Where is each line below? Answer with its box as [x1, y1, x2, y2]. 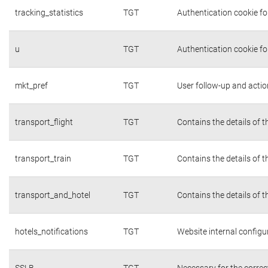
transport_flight [15, 117, 73, 127]
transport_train [15, 153, 71, 163]
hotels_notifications [15, 226, 88, 236]
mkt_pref [15, 80, 48, 90]
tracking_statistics [15, 7, 83, 17]
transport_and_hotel [15, 190, 90, 200]
